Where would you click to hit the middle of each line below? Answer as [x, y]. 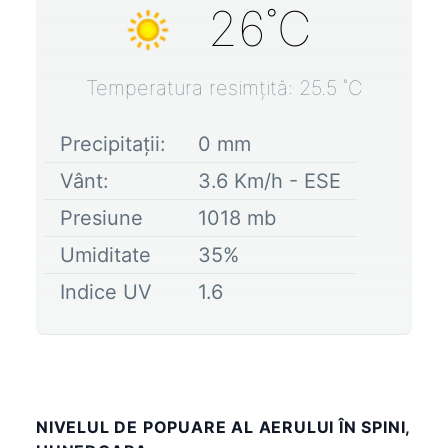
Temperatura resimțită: [192, 87]
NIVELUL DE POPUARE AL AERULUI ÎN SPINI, [223, 426]
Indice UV [106, 291]
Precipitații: [113, 143]
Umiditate [105, 254]
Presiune [101, 217]
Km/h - [266, 180]
